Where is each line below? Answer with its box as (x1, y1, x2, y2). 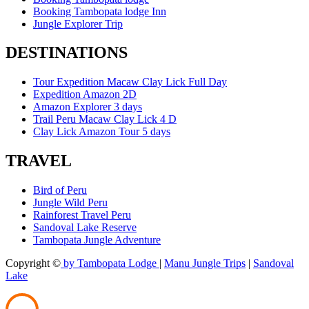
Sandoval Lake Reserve (33, 221, 137, 234)
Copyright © (6, 257, 61, 270)
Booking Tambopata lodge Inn (33, 5, 166, 17)
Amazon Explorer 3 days (33, 101, 142, 113)
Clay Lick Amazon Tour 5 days (33, 126, 170, 138)
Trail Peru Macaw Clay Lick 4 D (33, 113, 177, 126)
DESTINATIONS (6, 43, 128, 62)
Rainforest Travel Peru (33, 209, 131, 221)
